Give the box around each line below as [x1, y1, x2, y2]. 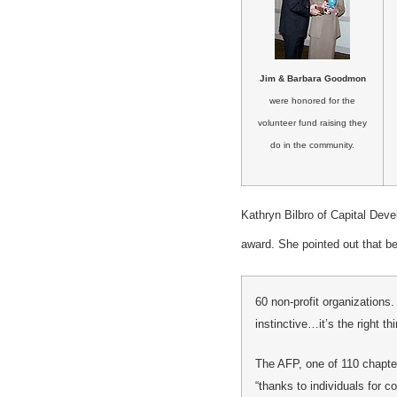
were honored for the [269, 95, 355, 105]
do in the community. [270, 139, 354, 150]
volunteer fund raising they [258, 117, 367, 128]
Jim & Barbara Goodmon [259, 73, 366, 83]
